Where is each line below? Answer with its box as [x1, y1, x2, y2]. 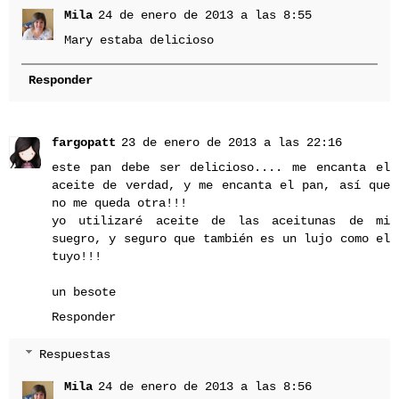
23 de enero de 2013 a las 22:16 [121, 134, 342, 150]
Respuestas [39, 346, 111, 362]
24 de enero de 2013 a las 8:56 [98, 379, 313, 394]
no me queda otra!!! [52, 195, 187, 210]
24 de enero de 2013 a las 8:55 [98, 7, 313, 22]
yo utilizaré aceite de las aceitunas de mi [52, 213, 390, 228]
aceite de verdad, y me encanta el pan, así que [52, 177, 390, 192]
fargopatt [52, 134, 116, 150]
